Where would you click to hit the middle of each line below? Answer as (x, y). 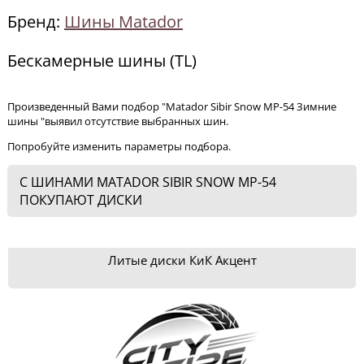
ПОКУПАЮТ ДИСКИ (81, 200)
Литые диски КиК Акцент (182, 260)
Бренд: (36, 22)
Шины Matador (123, 22)
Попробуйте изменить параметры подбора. (119, 146)
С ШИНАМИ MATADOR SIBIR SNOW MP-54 (148, 182)
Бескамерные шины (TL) (102, 61)
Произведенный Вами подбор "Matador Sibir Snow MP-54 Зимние (172, 106)
